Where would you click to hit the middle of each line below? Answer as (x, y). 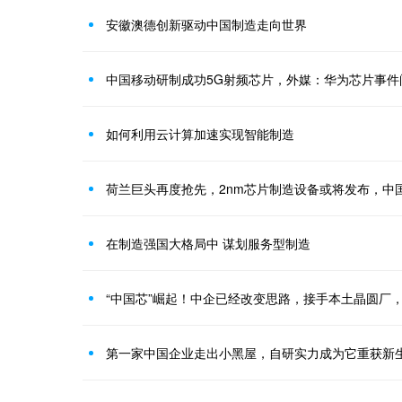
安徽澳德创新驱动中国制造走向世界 (206, 24)
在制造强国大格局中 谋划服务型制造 (208, 243)
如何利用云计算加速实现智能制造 (200, 134)
